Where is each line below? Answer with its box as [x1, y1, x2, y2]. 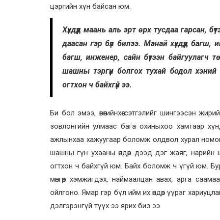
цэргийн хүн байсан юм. [50, 1, 133, 11]
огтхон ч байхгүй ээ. [62, 80, 134, 89]
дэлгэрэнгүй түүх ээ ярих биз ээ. [50, 201, 164, 210]
